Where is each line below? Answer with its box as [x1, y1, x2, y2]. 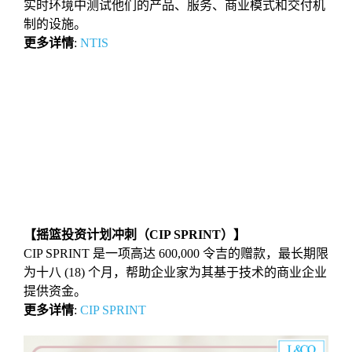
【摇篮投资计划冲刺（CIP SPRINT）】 [24, 228, 246, 241]
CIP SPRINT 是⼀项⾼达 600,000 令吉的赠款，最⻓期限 [24, 247, 328, 260]
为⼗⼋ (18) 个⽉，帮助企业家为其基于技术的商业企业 [24, 266, 327, 279]
